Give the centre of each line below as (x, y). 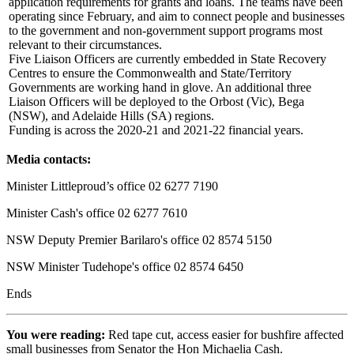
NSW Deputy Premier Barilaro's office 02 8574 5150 (139, 239)
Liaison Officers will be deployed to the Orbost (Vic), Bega (156, 101)
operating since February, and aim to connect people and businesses (177, 16)
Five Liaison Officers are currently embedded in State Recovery (168, 58)
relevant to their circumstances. (85, 44)
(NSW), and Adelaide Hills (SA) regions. (111, 115)
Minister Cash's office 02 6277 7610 (97, 213)
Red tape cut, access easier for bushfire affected (224, 334)
